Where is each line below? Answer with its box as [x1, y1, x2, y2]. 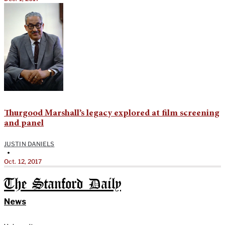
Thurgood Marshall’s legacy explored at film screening [4, 109, 219, 119]
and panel [4, 119, 44, 129]
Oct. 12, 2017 [4, 158, 42, 166]
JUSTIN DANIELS [4, 140, 55, 148]
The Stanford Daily [4, 178, 121, 192]
